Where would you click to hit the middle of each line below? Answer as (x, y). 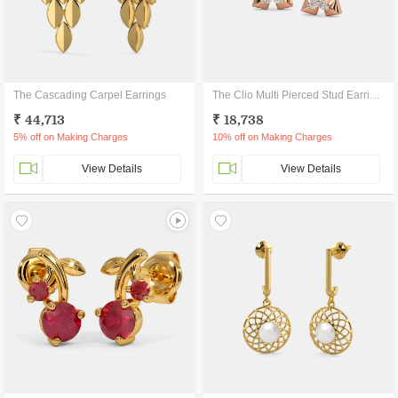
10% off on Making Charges (272, 137)
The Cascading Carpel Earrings (90, 95)
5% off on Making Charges (71, 137)
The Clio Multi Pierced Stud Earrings (375, 95)
